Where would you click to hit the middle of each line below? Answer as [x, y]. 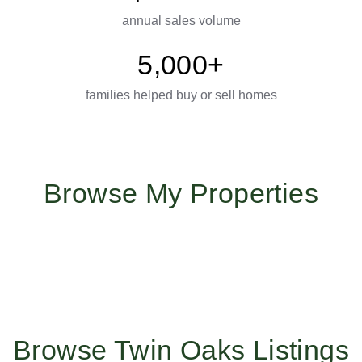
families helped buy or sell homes [181, 95]
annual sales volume [181, 21]
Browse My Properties [181, 193]
